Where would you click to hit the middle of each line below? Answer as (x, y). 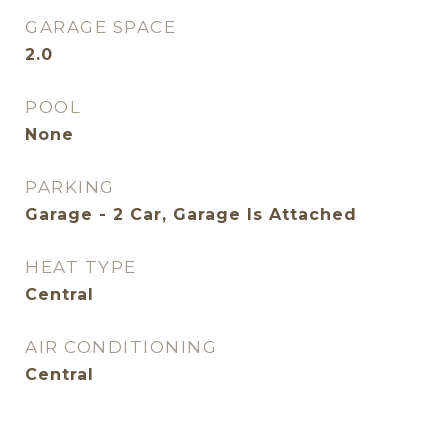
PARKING (70, 187)
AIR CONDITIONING (121, 347)
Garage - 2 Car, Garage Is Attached (191, 214)
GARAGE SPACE (100, 27)
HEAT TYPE (81, 267)
